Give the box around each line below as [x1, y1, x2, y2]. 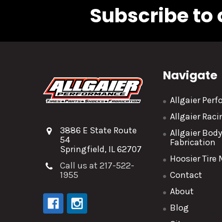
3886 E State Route [60, 124, 137, 136]
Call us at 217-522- [60, 160, 134, 171]
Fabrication [170, 136, 216, 148]
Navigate [163, 67, 218, 83]
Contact [170, 169, 203, 180]
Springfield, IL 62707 [60, 143, 142, 155]
